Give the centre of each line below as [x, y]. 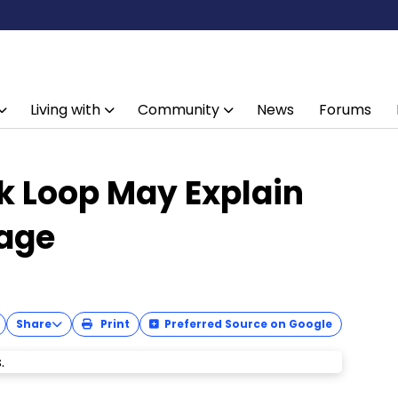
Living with [65, 110]
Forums [345, 110]
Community [179, 110]
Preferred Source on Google [249, 324]
